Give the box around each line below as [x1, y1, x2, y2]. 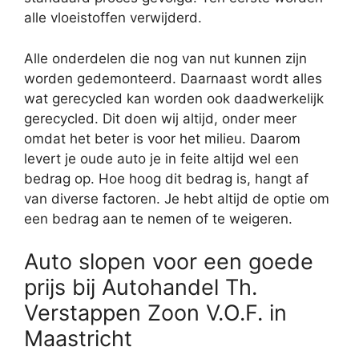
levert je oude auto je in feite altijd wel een [24, 150, 299, 167]
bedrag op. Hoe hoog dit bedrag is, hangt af [24, 170, 309, 187]
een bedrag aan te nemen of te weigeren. [24, 210, 292, 227]
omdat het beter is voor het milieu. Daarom [24, 130, 301, 147]
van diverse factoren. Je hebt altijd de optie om [24, 190, 329, 207]
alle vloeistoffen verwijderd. [24, 10, 202, 26]
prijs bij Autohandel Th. [24, 274, 257, 301]
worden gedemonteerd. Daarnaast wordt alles [24, 70, 322, 87]
